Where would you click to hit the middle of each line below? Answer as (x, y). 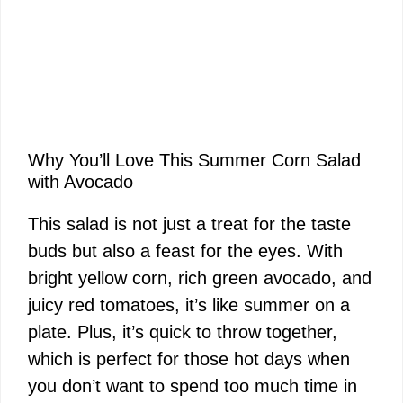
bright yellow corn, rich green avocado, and (200, 278)
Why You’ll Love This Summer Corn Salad (194, 160)
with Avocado (81, 181)
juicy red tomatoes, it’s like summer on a (189, 304)
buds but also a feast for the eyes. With (185, 251)
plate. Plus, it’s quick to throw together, (183, 331)
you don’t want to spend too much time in (193, 385)
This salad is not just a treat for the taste (189, 224)
